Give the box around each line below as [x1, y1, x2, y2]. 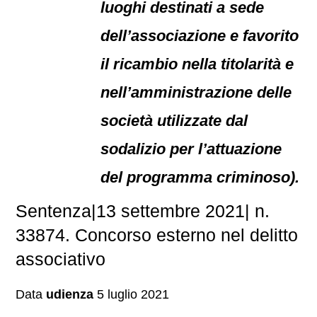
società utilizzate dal [100, 112, 248, 129]
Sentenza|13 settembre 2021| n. [16, 201, 270, 221]
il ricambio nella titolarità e [100, 55, 294, 73]
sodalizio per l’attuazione [100, 140, 282, 158]
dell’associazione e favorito [100, 27, 299, 45]
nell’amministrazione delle [100, 83, 292, 101]
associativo [16, 249, 106, 269]
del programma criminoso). [100, 168, 300, 186]
